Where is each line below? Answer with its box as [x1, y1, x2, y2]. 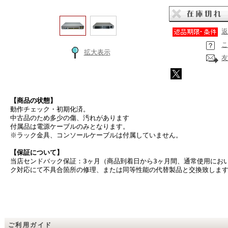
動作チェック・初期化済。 [10, 105, 90, 113]
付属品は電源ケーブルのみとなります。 [10, 123, 129, 130]
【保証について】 [10, 149, 63, 156]
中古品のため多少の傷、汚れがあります [10, 114, 129, 122]
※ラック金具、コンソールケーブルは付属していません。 [10, 131, 182, 139]
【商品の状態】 [10, 97, 56, 104]
